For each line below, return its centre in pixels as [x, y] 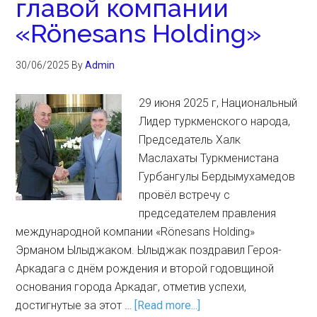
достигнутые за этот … [75, 305]
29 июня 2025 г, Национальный [218, 103]
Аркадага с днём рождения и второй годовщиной [145, 269]
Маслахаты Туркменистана [209, 158]
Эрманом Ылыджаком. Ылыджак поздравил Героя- [149, 250]
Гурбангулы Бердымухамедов [217, 177]
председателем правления [208, 213]
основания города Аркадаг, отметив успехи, [131, 287]
